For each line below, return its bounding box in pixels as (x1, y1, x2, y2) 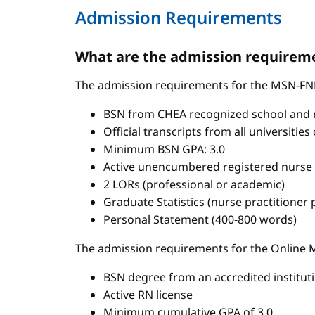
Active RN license (103, 287, 193, 302)
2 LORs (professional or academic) (103, 176, 285, 192)
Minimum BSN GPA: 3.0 (103, 141, 225, 157)
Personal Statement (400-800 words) (103, 212, 297, 227)
